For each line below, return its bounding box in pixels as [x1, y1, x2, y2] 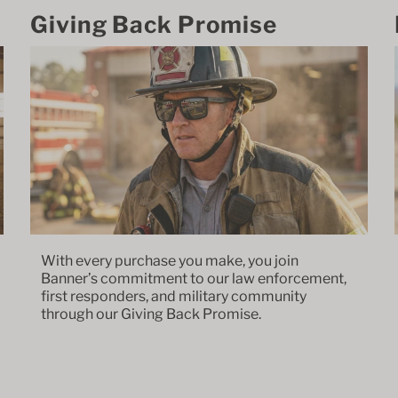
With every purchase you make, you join [41, 251, 298, 269]
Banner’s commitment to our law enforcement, [41, 269, 346, 287]
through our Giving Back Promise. [41, 305, 264, 322]
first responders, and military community [41, 287, 306, 305]
